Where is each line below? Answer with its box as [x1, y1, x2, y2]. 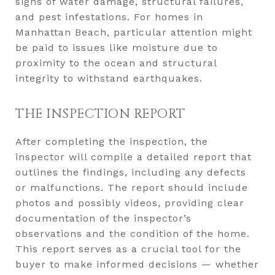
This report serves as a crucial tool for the [15, 243, 241, 255]
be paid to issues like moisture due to [15, 42, 218, 53]
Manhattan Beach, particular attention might [15, 26, 252, 38]
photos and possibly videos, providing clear [15, 197, 244, 209]
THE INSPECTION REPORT [15, 106, 185, 123]
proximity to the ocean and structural [15, 57, 217, 69]
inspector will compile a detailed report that [15, 151, 252, 163]
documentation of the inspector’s [15, 212, 192, 224]
